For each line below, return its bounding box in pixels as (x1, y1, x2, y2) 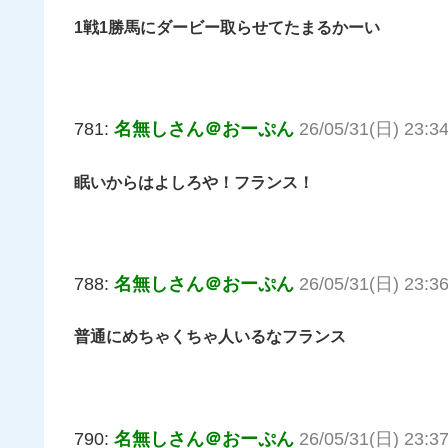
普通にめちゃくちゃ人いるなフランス (74, 328, 346, 346)
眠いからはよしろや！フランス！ (74, 173, 314, 191)
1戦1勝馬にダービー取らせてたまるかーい (74, 18, 380, 36)
